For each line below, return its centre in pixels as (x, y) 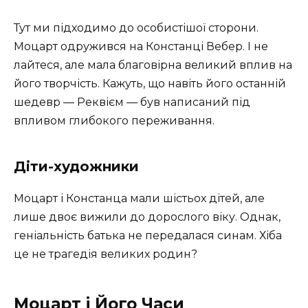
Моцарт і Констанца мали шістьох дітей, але (139, 199)
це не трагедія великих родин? (106, 254)
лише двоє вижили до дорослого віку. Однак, (147, 217)
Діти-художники (76, 167)
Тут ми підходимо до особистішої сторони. (136, 28)
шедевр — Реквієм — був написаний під (132, 102)
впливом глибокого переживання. (114, 121)
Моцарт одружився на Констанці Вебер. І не (141, 47)
